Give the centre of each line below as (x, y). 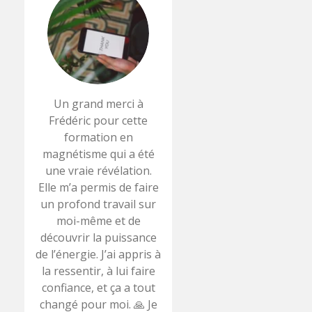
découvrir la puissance (98, 237)
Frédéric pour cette (99, 120)
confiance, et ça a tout (98, 287)
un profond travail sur (99, 204)
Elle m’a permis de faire (98, 187)
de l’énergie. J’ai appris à (99, 254)
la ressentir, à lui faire (98, 271)
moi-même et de (98, 220)
